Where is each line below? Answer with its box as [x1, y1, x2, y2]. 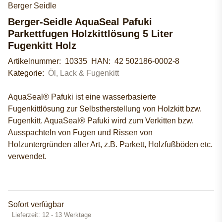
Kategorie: [8, 69, 48, 78]
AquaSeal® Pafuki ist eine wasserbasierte [8, 93, 156, 102]
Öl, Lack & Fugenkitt [48, 69, 119, 78]
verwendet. [8, 152, 47, 161]
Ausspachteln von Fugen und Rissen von [8, 128, 153, 137]
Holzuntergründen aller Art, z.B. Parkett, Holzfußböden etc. [8, 140, 213, 149]
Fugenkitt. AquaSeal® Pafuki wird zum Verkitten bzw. [8, 116, 194, 125]
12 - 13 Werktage [42, 212, 91, 219]
